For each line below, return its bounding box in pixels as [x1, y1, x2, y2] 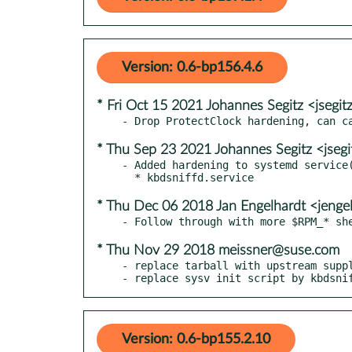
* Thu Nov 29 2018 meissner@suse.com [97, 243, 339, 258]
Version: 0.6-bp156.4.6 [122, 60, 262, 75]
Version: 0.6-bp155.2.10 [122, 332, 270, 346]
